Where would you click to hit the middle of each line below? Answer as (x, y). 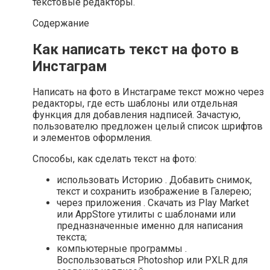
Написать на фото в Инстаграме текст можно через (148, 92)
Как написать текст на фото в (136, 49)
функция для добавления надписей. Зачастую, (137, 115)
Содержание (61, 23)
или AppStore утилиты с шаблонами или (146, 215)
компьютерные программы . (122, 249)
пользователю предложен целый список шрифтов (148, 127)
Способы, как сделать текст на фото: (115, 159)
